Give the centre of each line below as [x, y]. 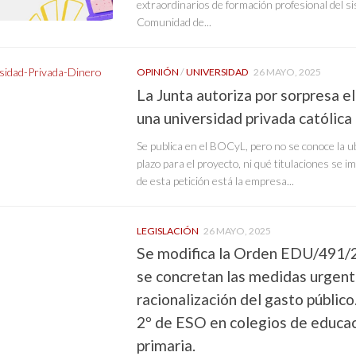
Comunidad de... [174, 21]
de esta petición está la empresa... [215, 180]
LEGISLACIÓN [168, 230]
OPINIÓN [158, 72]
